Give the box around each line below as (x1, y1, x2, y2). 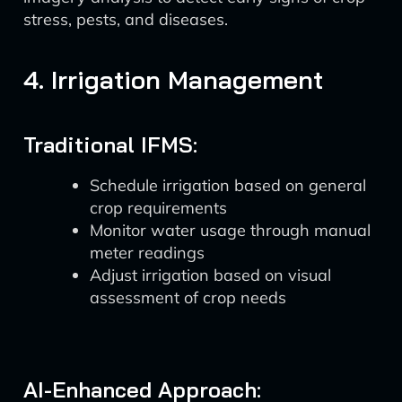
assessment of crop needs (90, 287, 286, 308)
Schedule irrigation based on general (90, 175, 366, 196)
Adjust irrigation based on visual (90, 265, 331, 285)
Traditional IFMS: (23, 131, 197, 158)
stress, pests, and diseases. (23, 9, 228, 30)
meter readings (90, 242, 205, 263)
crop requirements (90, 197, 227, 218)
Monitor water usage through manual (90, 220, 371, 240)
